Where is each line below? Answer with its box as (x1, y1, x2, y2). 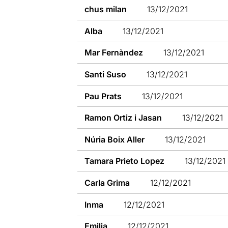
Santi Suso (84, 69, 127, 79)
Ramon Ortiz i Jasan (84, 112, 162, 123)
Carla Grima (84, 177, 130, 188)
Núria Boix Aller (84, 134, 145, 145)
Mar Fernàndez (84, 47, 144, 58)
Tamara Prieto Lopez (84, 156, 165, 166)
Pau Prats (84, 91, 122, 101)
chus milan (84, 4, 127, 15)
